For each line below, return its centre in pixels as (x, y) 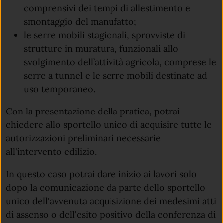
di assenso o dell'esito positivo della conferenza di (111, 214)
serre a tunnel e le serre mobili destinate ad (116, 75)
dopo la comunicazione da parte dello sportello (106, 187)
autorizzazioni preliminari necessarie (83, 138)
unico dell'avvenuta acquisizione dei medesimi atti (111, 201)
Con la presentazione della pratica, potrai (93, 111)
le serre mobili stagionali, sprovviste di (105, 35)
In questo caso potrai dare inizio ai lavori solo (101, 174)
